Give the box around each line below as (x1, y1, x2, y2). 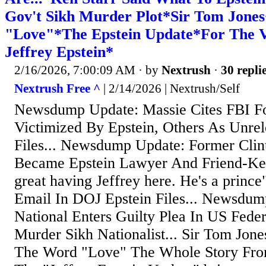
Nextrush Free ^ (14, 81, 100, 96)
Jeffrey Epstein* (5, 43, 113, 61)
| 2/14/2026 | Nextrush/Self (100, 81, 240, 96)
